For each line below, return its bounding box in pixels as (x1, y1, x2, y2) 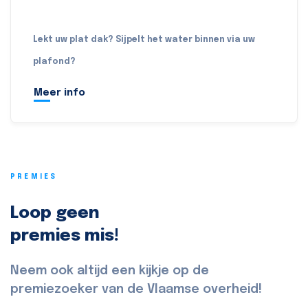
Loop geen (10, 205, 100, 223)
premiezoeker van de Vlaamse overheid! (10, 283, 262, 296)
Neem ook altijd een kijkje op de (10, 265, 209, 278)
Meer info (34, 88, 85, 98)
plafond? (33, 58, 76, 67)
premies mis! (10, 228, 119, 245)
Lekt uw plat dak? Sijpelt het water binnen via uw (33, 36, 255, 45)
